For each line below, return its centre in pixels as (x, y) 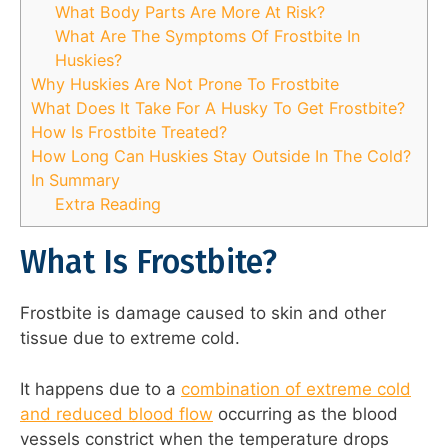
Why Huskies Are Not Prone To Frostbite (185, 84)
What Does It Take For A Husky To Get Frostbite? (218, 108)
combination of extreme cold (296, 388)
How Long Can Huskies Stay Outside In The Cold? (221, 156)
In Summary (75, 180)
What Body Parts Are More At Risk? (190, 12)
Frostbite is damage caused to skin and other (203, 313)
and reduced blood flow (116, 413)
